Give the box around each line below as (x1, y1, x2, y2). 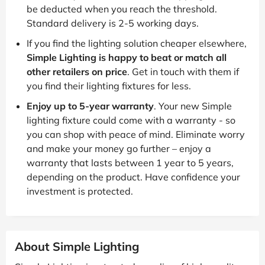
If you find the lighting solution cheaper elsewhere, (27, 37, 247, 49)
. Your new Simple (154, 99, 232, 112)
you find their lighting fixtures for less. (27, 79, 191, 92)
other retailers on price (27, 65, 127, 77)
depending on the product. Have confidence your (27, 170, 240, 183)
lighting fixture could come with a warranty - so (27, 114, 235, 126)
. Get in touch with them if (127, 65, 239, 77)
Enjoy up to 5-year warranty (27, 99, 154, 112)
